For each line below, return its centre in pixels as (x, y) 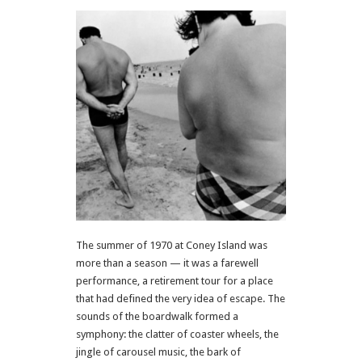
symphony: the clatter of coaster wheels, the (177, 334)
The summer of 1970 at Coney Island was (172, 245)
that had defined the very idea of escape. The (181, 299)
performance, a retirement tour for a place (175, 281)
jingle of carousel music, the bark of (158, 352)
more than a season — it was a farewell (167, 263)
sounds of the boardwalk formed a (157, 316)
